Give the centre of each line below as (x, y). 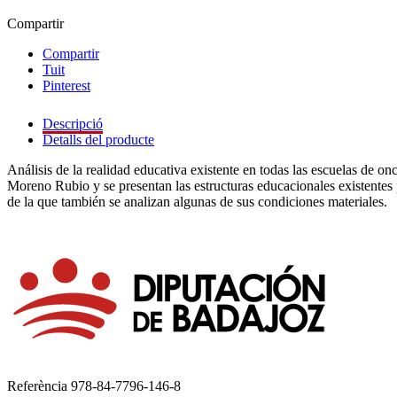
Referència (39, 386)
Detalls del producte (98, 140)
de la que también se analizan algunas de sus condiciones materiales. (197, 202)
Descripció (73, 124)
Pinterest (66, 86)
